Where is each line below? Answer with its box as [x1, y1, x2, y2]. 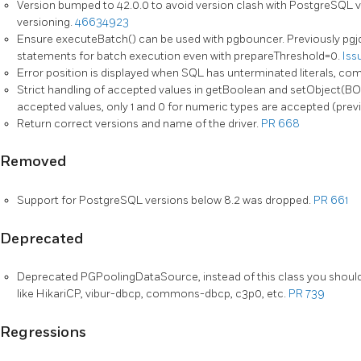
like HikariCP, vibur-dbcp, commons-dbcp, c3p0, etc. [17, 287, 288, 301]
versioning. [17, 15, 75, 29]
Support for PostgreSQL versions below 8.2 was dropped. [17, 193, 313, 207]
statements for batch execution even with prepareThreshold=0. [17, 48, 342, 63]
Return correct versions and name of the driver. [17, 116, 261, 131]
